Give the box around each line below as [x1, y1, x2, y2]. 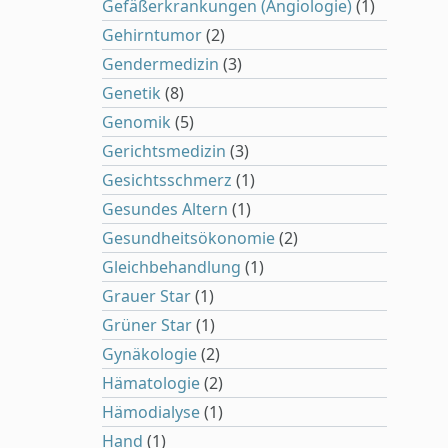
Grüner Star [102, 314, 192, 336]
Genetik [102, 82, 161, 104]
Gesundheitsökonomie [102, 227, 275, 249]
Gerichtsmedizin [102, 140, 226, 162]
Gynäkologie [102, 343, 197, 365]
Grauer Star [102, 285, 191, 307]
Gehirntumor [102, 24, 202, 46]
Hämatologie [102, 372, 200, 394]
